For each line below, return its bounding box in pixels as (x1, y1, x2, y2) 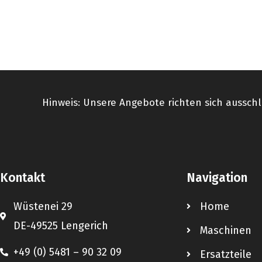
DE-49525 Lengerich (13, 219, 108, 232)
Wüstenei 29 (13, 199, 73, 213)
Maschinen (199, 223, 251, 237)
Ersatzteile (199, 247, 251, 261)
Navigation (187, 170, 248, 185)
